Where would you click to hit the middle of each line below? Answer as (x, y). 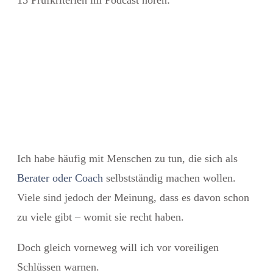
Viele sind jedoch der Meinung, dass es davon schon (133, 197)
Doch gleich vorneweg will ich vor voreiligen (118, 247)
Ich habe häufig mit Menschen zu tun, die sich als (127, 158)
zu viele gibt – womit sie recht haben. (101, 217)
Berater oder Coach (60, 178)
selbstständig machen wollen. (169, 178)
